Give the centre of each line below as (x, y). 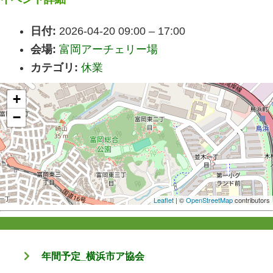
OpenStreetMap (209, 200)
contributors (251, 200)
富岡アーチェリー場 (108, 49)
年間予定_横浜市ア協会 (93, 256)
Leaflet (164, 200)
